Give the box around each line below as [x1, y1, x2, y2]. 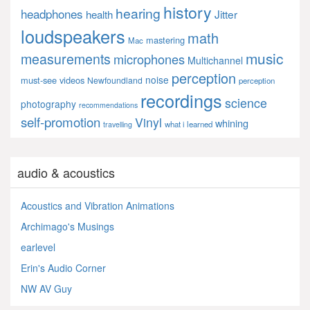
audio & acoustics [17, 163, 115, 181]
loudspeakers [21, 23, 125, 48]
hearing [116, 3, 161, 23]
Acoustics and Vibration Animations [21, 198, 174, 212]
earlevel [21, 239, 55, 254]
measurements [21, 48, 111, 69]
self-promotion [21, 112, 100, 131]
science [225, 93, 267, 111]
